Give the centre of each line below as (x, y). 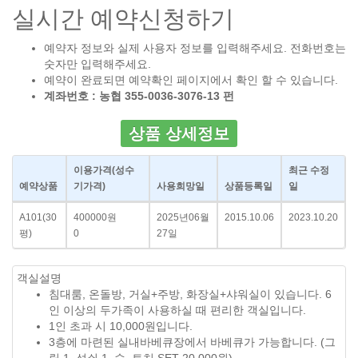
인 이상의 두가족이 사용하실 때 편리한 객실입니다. (177, 310)
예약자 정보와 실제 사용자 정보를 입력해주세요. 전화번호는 (195, 48)
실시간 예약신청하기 (123, 19)
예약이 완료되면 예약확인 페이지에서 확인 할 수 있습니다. (191, 80)
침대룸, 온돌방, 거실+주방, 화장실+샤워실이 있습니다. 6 (190, 294)
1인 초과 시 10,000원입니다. (121, 326)
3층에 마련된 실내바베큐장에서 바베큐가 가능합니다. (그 (192, 342)
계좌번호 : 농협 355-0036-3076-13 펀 (139, 96)
